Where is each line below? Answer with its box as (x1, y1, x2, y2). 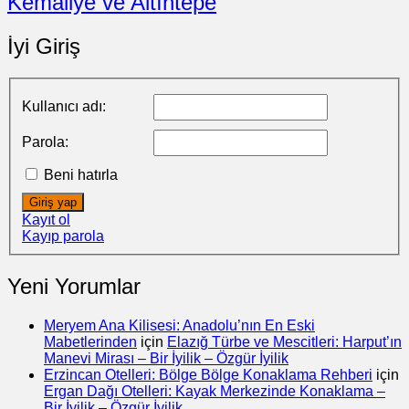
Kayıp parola (22, 227, 104, 244)
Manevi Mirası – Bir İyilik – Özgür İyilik (44, 350, 288, 366)
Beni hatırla (44, 166, 118, 183)
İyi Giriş (7, 34, 80, 59)
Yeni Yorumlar (7, 273, 141, 299)
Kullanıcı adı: (22, 98, 106, 114)
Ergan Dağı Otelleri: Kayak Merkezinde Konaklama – (44, 383, 385, 399)
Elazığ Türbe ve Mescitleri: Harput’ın (167, 333, 402, 350)
